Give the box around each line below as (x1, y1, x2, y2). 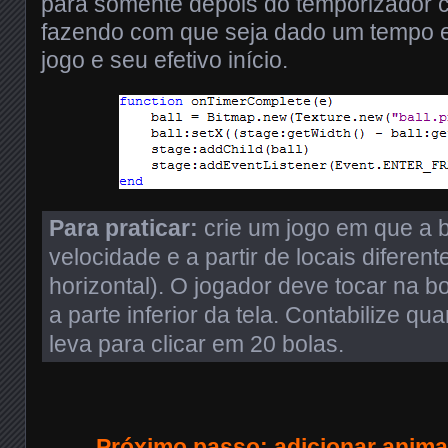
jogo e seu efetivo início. (41, 47, 288, 73)
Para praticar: (49, 215, 198, 241)
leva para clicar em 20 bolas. (49, 331, 344, 357)
